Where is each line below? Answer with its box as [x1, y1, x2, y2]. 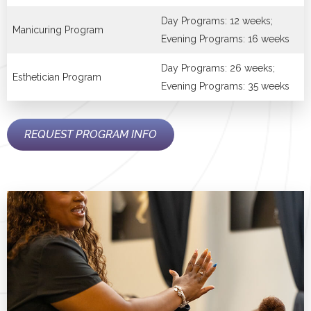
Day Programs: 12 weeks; [161, 15, 273, 26]
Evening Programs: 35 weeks [161, 81, 289, 92]
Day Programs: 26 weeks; [161, 62, 275, 74]
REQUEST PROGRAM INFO [24, 128, 157, 141]
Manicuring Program [12, 24, 103, 35]
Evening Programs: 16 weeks [161, 33, 289, 44]
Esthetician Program [12, 72, 104, 83]
